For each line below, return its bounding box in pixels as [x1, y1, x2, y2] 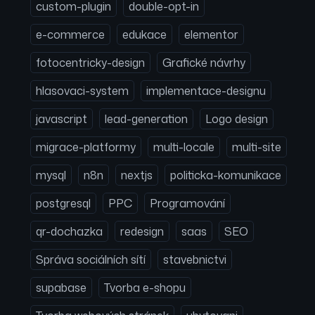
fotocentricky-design [36, 55, 145, 70]
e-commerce [36, 27, 105, 42]
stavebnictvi [163, 252, 226, 267]
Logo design [205, 111, 268, 127]
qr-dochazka [36, 224, 103, 239]
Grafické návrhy [162, 55, 245, 70]
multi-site [232, 139, 281, 155]
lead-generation [105, 111, 188, 127]
